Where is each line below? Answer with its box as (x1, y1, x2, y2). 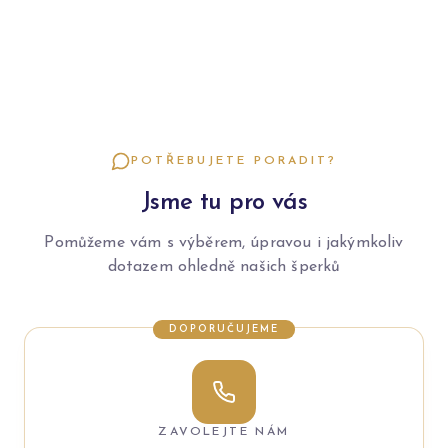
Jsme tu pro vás (141, 191, 307, 216)
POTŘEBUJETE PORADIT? (131, 155, 337, 168)
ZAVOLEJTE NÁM (158, 426, 290, 439)
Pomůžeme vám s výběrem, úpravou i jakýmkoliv (44, 235, 404, 252)
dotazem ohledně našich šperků (107, 259, 341, 276)
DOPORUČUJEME (169, 324, 279, 336)
